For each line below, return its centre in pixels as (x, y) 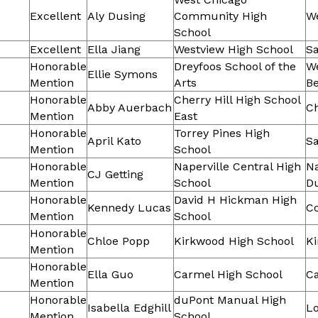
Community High (220, 16)
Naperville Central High (237, 167)
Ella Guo (110, 275)
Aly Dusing (116, 16)
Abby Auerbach (130, 108)
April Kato (114, 141)
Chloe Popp (119, 241)
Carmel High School (228, 275)
